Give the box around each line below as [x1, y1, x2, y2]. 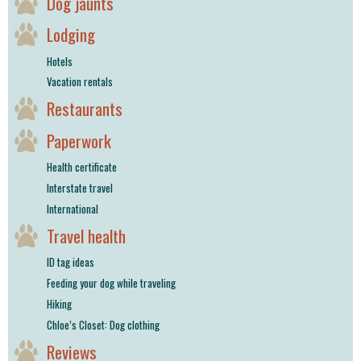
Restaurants [47, 96, 122, 122]
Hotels [47, 52, 73, 69]
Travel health [47, 222, 126, 248]
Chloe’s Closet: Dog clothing [47, 316, 160, 333]
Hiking [47, 295, 72, 312]
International [47, 200, 98, 217]
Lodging [47, 22, 95, 48]
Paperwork [47, 127, 111, 153]
